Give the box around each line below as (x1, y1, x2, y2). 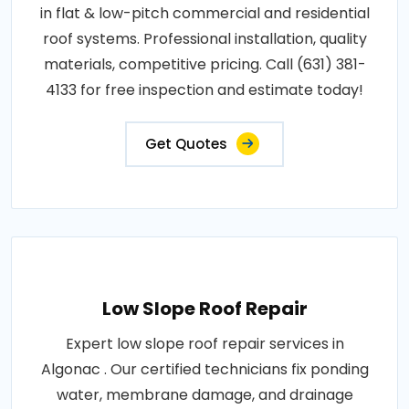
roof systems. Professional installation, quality (42, 28, 367, 50)
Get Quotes (145, 134, 227, 154)
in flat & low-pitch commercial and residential (39, 3, 370, 25)
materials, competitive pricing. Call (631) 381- (43, 54, 366, 76)
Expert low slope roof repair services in (65, 333, 344, 355)
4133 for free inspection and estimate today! (46, 79, 363, 101)
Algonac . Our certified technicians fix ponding (40, 359, 369, 381)
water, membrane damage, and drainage (56, 384, 353, 406)
